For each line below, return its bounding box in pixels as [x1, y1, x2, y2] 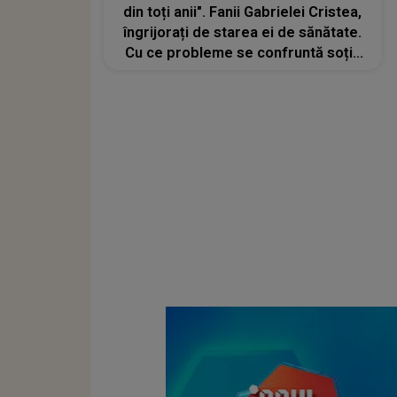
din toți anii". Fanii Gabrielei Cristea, [123, 4, 362, 21]
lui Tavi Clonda [193, 65, 292, 82]
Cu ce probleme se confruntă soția [124, 44, 361, 62]
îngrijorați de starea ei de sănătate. [123, 24, 362, 42]
